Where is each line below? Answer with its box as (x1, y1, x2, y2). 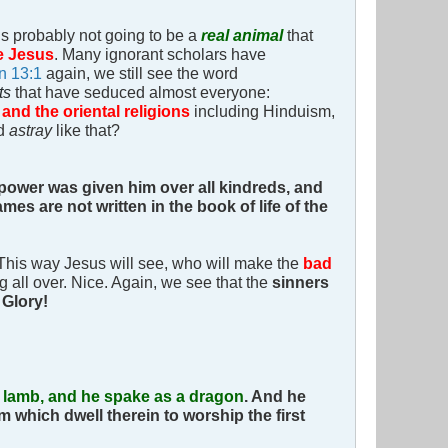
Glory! (2, 292, 48, 311)
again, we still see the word (42, 64, 238, 83)
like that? (56, 121, 120, 140)
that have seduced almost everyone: (15, 83, 270, 102)
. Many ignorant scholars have (54, 45, 266, 64)
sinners (272, 273, 329, 292)
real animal (201, 26, 283, 45)
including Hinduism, (194, 102, 335, 121)
